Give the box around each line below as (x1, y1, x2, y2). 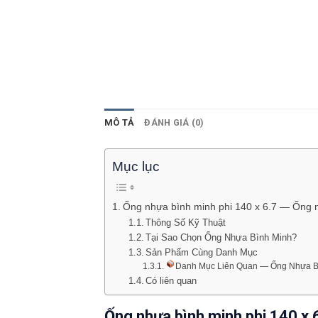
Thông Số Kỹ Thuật (146, 216, 226, 228)
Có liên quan (146, 275, 197, 286)
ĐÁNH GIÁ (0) (144, 117, 204, 128)
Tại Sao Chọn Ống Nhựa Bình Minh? (146, 231, 297, 243)
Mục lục (112, 159, 160, 175)
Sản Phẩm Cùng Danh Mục (146, 246, 258, 258)
